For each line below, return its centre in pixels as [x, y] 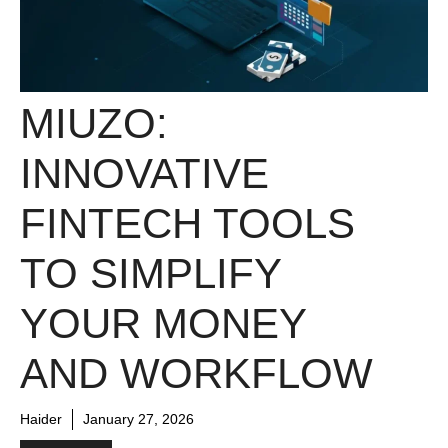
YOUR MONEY [163, 324]
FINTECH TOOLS [187, 224]
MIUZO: [94, 124]
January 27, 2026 [138, 419]
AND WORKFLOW [196, 374]
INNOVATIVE [144, 174]
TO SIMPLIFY [150, 274]
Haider [41, 419]
